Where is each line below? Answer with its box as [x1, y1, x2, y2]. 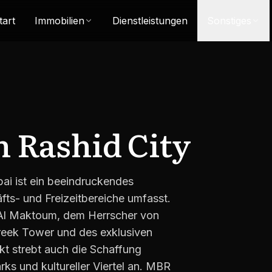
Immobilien [34, 15, 84, 27]
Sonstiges [206, 15, 251, 27]
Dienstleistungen [112, 15, 188, 27]
